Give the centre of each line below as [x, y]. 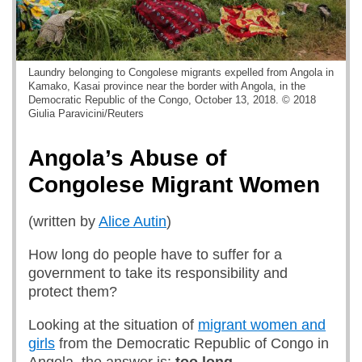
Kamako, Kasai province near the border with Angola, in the [167, 86]
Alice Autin [133, 221]
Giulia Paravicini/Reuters [86, 114]
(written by [63, 221]
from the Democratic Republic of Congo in [192, 343]
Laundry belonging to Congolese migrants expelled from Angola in [181, 72]
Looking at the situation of [113, 325]
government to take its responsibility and [158, 273]
